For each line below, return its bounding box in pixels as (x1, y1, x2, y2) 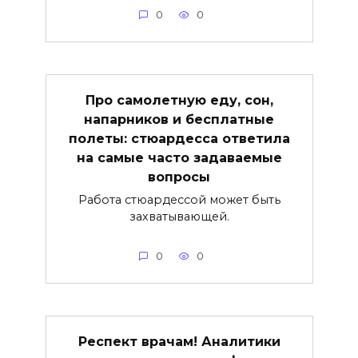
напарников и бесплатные (84, 112, 274, 128)
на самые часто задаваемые (76, 150, 282, 166)
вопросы (148, 169, 210, 185)
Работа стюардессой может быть (78, 193, 280, 208)
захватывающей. (129, 209, 229, 225)
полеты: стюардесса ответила (68, 131, 290, 147)
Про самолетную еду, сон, (85, 93, 273, 109)
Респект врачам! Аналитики (78, 334, 280, 350)
